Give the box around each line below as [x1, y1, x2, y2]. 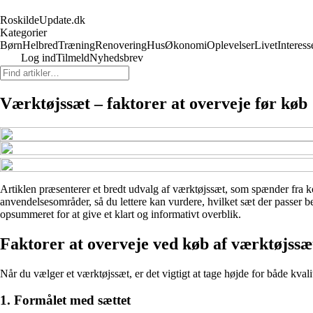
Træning [58, 39, 95, 51]
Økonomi [165, 39, 207, 51]
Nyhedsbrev [89, 52, 143, 64]
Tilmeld [56, 52, 89, 64]
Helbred [22, 39, 58, 51]
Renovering [95, 39, 147, 51]
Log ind [21, 52, 56, 64]
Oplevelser [207, 39, 254, 51]
